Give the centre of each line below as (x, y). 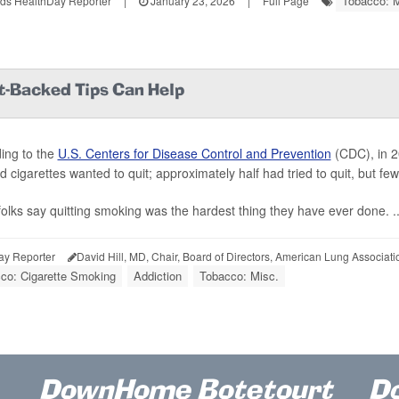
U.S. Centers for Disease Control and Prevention (194, 153)
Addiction (157, 275)
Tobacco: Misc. (239, 275)
